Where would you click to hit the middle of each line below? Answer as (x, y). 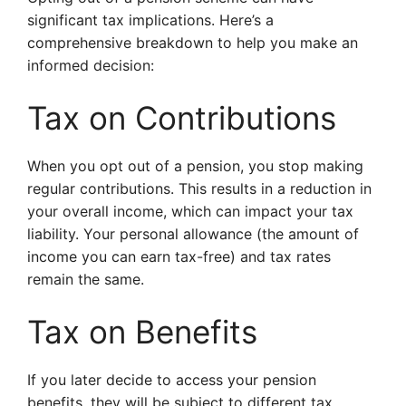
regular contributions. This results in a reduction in (199, 188)
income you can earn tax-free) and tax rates (179, 256)
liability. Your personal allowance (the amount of (193, 234)
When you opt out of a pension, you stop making (195, 166)
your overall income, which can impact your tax (190, 211)
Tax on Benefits (142, 332)
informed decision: (91, 65)
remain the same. (86, 279)
